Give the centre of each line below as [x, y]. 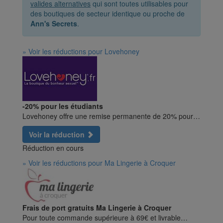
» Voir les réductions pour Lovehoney [81, 52]
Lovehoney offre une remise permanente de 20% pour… [111, 116]
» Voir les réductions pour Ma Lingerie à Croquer [99, 163]
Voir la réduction [57, 135]
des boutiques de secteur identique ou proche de [108, 14]
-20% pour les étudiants [63, 106]
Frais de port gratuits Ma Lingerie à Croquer [97, 208]
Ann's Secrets [54, 24]
